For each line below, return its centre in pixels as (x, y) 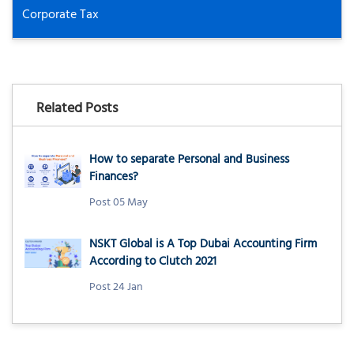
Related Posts (77, 109)
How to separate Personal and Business (189, 160)
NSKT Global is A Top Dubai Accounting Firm (203, 245)
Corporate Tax (60, 15)
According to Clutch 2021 (153, 262)
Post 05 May (119, 203)
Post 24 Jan (116, 288)
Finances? (114, 178)
